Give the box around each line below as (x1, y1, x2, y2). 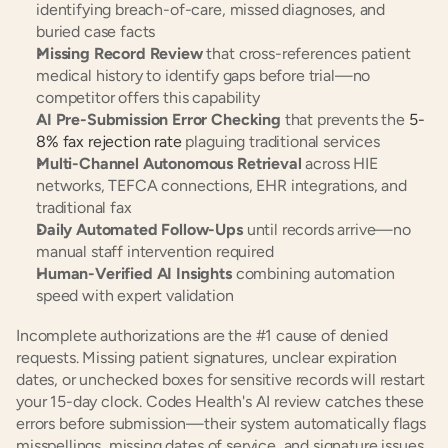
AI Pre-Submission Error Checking (36, 110, 281, 129)
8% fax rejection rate (36, 132, 182, 151)
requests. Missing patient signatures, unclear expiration (16, 348, 398, 367)
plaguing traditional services (181, 132, 380, 151)
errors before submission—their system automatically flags (16, 414, 426, 433)
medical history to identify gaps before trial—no (36, 66, 371, 85)
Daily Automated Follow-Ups (36, 220, 243, 239)
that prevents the (280, 110, 409, 129)
